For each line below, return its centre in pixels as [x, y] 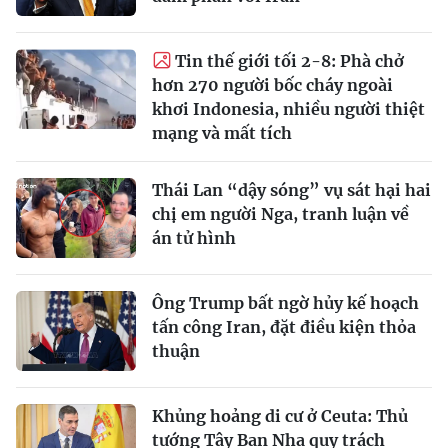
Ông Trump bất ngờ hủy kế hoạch [285, 302]
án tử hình [194, 237]
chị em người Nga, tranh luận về [280, 213]
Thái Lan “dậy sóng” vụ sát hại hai [291, 189]
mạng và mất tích [222, 132]
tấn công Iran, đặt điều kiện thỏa [284, 326]
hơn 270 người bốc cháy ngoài [272, 84]
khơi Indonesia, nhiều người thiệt [288, 108]
